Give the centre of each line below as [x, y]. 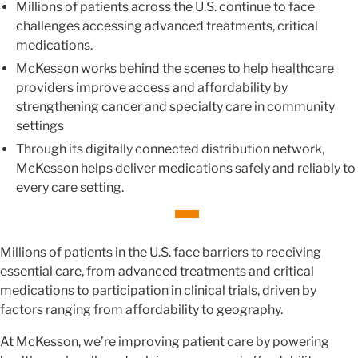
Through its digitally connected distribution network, [170, 149]
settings [40, 125]
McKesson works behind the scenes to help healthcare [175, 68]
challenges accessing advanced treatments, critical [167, 26]
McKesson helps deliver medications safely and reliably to [186, 168]
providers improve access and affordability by [152, 87]
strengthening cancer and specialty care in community [175, 106]
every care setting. [70, 187]
